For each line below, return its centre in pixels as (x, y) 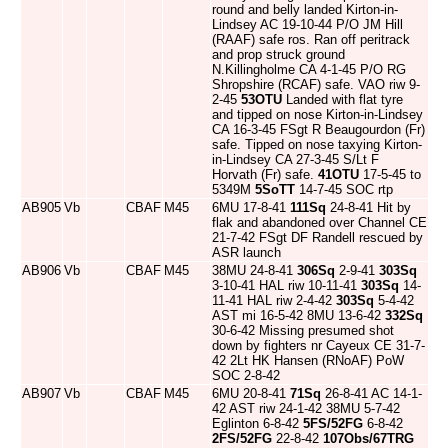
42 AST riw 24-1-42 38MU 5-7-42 (306, 408)
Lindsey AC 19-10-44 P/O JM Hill (307, 24)
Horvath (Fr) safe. (265, 174)
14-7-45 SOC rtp (344, 189)
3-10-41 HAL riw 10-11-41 (286, 285)
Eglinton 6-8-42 (257, 423)
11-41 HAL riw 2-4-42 (274, 300)
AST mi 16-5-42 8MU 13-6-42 (298, 315)
